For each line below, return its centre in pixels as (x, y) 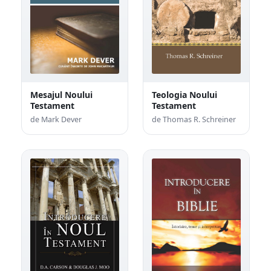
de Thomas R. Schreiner (194, 120)
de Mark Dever (56, 120)
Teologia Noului (184, 95)
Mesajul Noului (61, 95)
